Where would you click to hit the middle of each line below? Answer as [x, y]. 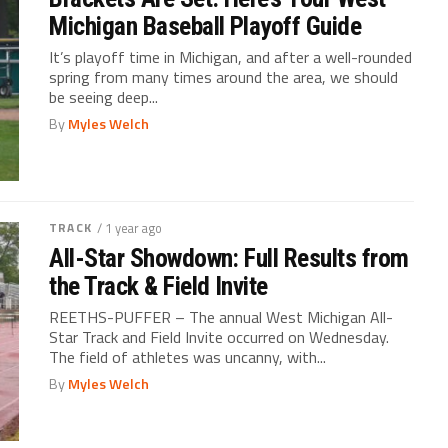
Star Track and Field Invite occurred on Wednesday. [219, 337]
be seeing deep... [104, 97]
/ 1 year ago [129, 228]
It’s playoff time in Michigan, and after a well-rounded [231, 57]
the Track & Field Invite [158, 286]
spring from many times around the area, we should [224, 77]
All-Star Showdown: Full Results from [229, 258]
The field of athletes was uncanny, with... [188, 357]
